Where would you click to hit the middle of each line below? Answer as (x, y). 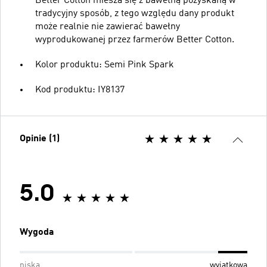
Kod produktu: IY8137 (80, 90)
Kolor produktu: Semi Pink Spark (105, 65)
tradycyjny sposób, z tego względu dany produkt (135, 13)
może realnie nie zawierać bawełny (108, 27)
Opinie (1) (40, 139)
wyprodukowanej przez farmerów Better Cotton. (135, 40)
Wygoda (37, 232)
